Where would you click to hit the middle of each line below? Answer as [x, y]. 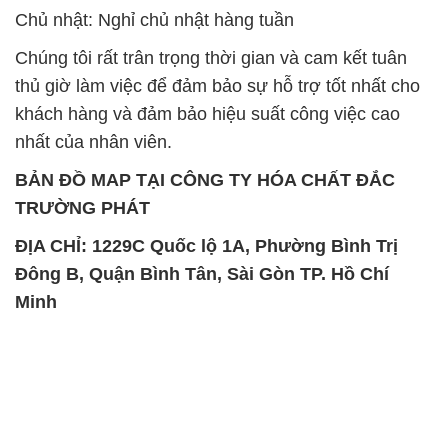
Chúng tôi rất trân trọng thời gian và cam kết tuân [211, 57]
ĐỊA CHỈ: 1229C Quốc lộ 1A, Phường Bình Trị [206, 245]
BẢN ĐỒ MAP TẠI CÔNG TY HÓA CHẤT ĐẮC [205, 179]
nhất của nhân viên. [93, 141]
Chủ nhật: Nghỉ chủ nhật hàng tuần [154, 19]
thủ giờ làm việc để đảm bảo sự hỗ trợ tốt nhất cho [217, 85]
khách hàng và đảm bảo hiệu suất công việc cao [207, 113]
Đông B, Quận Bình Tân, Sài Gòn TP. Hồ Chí [202, 273]
